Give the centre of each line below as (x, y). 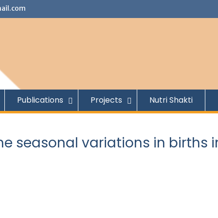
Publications (40, 100)
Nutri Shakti (171, 100)
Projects (106, 100)
